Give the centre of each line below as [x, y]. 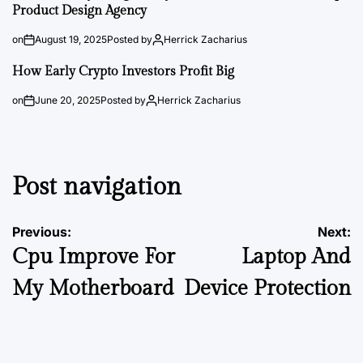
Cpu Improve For [94, 256]
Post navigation [97, 187]
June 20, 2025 [68, 100]
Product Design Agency [79, 11]
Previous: [42, 231]
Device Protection [267, 288]
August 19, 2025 [71, 39]
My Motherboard [93, 288]
